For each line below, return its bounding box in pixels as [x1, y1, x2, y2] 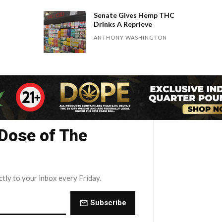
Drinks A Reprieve [94, 19, 153, 28]
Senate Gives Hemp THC [94, 10, 175, 19]
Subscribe [88, 198, 126, 208]
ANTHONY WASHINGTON [94, 34, 167, 41]
